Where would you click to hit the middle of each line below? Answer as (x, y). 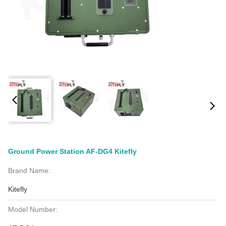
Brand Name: (29, 171)
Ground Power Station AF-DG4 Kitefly (72, 151)
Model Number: (33, 209)
